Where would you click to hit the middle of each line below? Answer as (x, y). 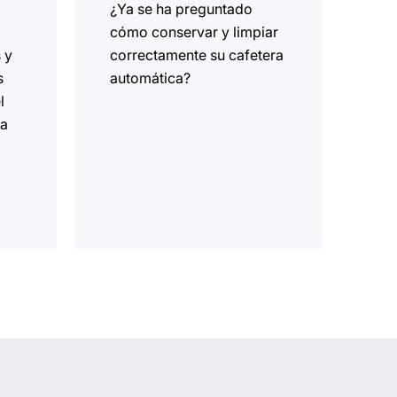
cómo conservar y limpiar (195, 32)
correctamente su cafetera (197, 55)
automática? (151, 78)
